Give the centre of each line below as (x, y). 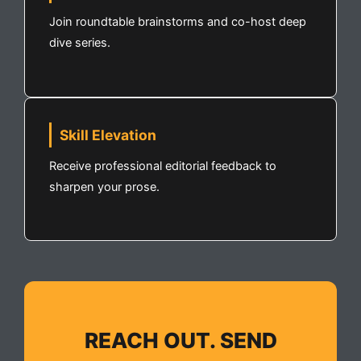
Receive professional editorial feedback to (163, 166)
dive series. (80, 43)
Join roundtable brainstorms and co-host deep (178, 22)
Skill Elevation (108, 135)
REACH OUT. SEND (180, 340)
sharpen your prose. (104, 187)
